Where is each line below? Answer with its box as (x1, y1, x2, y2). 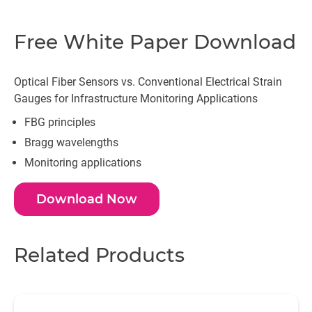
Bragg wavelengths (24, 136, 118, 149)
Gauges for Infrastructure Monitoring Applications (14, 92, 258, 105)
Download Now (36, 192, 137, 207)
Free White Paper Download (14, 30, 296, 54)
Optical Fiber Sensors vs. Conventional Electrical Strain (14, 75, 282, 88)
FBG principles (24, 116, 95, 129)
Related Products (14, 243, 185, 267)
